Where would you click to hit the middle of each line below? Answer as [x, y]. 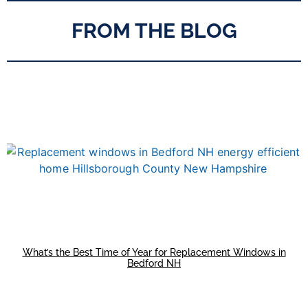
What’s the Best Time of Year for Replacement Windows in [154, 253]
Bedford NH [154, 264]
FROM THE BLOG [154, 31]
